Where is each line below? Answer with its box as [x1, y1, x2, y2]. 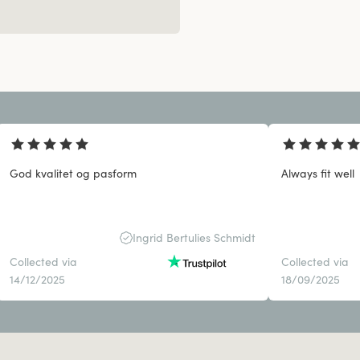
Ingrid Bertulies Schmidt [132, 231, 256, 246]
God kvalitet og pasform [10, 166, 137, 182]
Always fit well [280, 166, 354, 182]
